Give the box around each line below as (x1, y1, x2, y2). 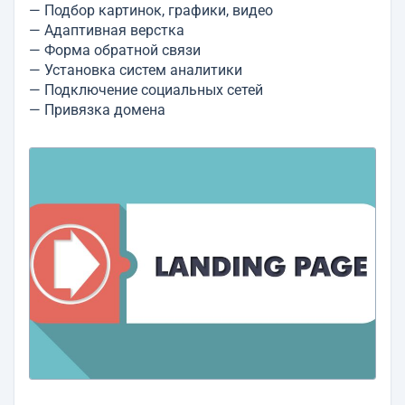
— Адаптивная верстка (29, 22, 184, 39)
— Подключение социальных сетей (29, 81, 263, 99)
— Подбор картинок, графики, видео (29, 2, 273, 19)
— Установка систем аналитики (29, 61, 242, 79)
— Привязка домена (29, 101, 165, 118)
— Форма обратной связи (29, 42, 201, 59)
